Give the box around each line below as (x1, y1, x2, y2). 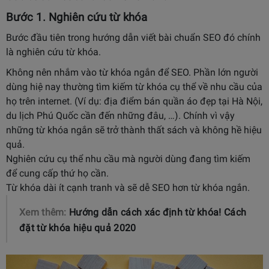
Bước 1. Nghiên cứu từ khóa (6, 10, 147, 24)
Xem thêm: (19, 206, 70, 218)
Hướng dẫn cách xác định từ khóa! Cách (69, 206, 247, 218)
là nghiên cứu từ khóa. (6, 46, 101, 58)
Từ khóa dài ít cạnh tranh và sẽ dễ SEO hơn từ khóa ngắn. (6, 181, 250, 193)
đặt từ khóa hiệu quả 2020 (19, 222, 136, 234)
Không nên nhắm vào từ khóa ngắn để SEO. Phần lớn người (6, 66, 258, 78)
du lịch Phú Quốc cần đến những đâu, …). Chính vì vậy (6, 109, 235, 121)
